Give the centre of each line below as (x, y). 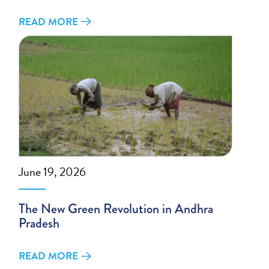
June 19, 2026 (53, 172)
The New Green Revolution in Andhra (116, 209)
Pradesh (39, 223)
